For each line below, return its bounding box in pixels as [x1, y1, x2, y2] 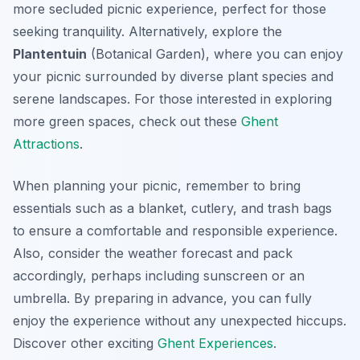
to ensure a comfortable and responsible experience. [13, 223, 337, 239]
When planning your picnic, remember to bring [13, 178, 301, 194]
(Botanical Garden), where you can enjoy [87, 46, 343, 63]
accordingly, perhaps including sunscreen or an [13, 268, 305, 284]
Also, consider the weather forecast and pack [13, 245, 292, 262]
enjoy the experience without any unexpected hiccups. [13, 313, 346, 329]
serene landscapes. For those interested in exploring [13, 91, 332, 108]
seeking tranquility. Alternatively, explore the [13, 23, 282, 40]
